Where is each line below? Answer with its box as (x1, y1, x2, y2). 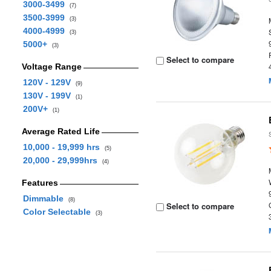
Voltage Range (21, 62, 82, 71)
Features (21, 178, 58, 188)
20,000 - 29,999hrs (22, 155, 102, 165)
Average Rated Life (21, 126, 100, 136)
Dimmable (22, 194, 68, 203)
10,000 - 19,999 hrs (22, 142, 105, 152)
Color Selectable (22, 207, 96, 217)
